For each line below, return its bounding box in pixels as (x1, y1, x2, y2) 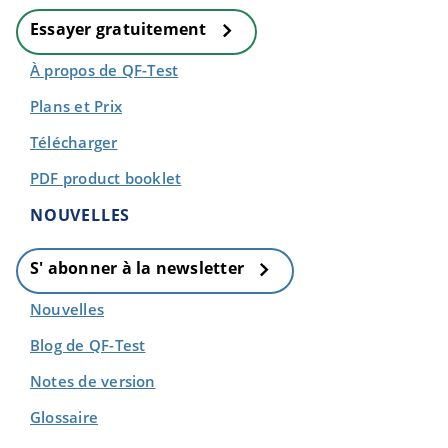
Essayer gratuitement (30, 18, 211, 41)
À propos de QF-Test (30, 60, 179, 80)
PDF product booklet (30, 168, 182, 188)
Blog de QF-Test (30, 335, 146, 355)
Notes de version (30, 371, 156, 391)
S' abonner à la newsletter (30, 257, 249, 280)
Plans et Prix (30, 96, 122, 116)
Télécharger (30, 132, 118, 152)
